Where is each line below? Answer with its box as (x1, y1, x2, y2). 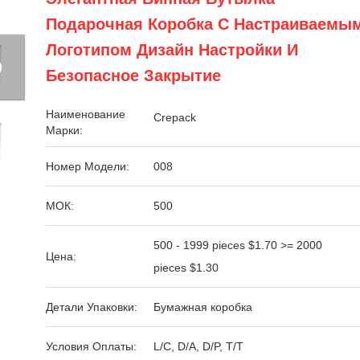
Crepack (153, 111, 197, 124)
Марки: (46, 124, 84, 137)
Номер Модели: (46, 160, 130, 173)
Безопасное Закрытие (46, 67, 222, 84)
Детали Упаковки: (46, 301, 138, 313)
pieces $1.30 (153, 261, 219, 274)
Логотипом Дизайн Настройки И (46, 41, 299, 59)
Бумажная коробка (153, 301, 253, 313)
